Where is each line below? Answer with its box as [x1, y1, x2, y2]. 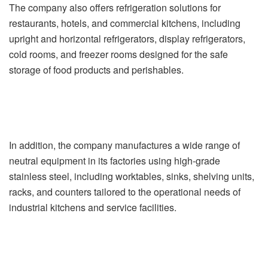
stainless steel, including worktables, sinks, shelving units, [9, 169, 254, 183]
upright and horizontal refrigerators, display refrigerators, [9, 31, 245, 45]
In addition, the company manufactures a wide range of [9, 138, 240, 152]
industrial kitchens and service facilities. [9, 200, 176, 214]
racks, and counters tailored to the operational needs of [9, 184, 240, 199]
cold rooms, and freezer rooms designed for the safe [9, 47, 228, 61]
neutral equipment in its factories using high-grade [9, 153, 220, 167]
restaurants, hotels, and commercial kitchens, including [9, 16, 240, 30]
